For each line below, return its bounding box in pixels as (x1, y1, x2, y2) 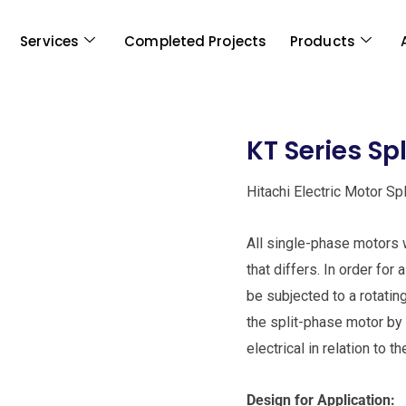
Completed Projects (124, 31, 267, 51)
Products (290, 31, 355, 51)
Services (20, 31, 80, 51)
